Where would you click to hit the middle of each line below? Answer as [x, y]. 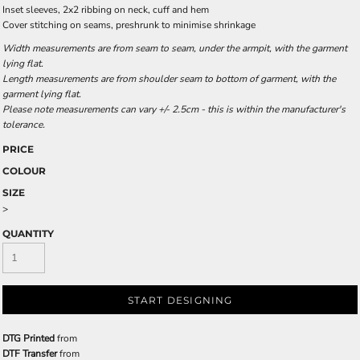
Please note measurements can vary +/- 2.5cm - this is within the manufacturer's [174, 109]
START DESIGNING [180, 301]
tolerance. [25, 125]
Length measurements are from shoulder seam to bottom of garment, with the [169, 79]
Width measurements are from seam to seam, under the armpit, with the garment [175, 48]
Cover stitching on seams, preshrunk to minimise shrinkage [129, 25]
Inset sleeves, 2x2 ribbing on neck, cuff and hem [106, 10]
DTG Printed [29, 338]
